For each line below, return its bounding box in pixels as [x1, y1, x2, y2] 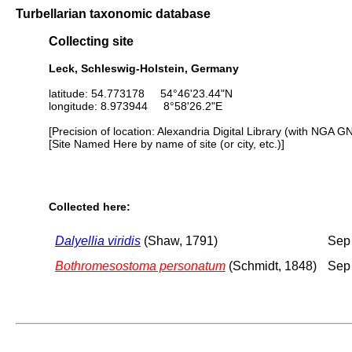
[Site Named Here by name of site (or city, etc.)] [49, 137, 284, 150]
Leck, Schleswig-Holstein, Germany [49, 61, 239, 75]
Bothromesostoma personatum [55, 258, 225, 273]
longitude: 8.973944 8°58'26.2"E [49, 99, 222, 112]
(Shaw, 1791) [141, 233, 218, 247]
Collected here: [49, 200, 130, 214]
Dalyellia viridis [55, 233, 141, 247]
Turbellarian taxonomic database [16, 6, 211, 20]
